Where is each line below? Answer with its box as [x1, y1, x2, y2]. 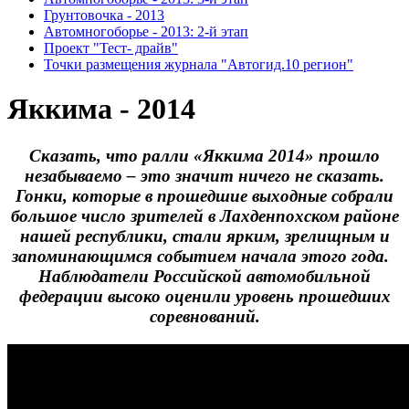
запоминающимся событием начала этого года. [11, 246, 398, 266]
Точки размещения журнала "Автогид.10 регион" [44, 57, 353, 72]
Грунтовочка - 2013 [44, 7, 164, 23]
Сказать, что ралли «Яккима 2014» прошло [29, 145, 380, 165]
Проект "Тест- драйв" [44, 40, 178, 56]
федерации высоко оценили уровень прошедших [18, 286, 391, 306]
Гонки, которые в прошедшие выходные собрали [16, 185, 393, 205]
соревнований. [149, 306, 260, 326]
